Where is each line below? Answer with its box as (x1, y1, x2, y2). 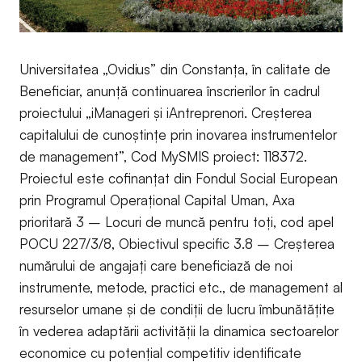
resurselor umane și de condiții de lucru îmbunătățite (19, 300, 335, 318)
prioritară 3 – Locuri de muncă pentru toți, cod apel (19, 213, 334, 230)
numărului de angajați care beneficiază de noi (19, 256, 293, 274)
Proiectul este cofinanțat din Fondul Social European (19, 169, 338, 187)
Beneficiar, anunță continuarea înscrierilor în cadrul (19, 82, 320, 99)
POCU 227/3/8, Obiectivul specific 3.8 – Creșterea (19, 234, 335, 252)
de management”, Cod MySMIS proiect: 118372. (19, 147, 307, 165)
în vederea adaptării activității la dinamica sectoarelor (19, 322, 339, 339)
